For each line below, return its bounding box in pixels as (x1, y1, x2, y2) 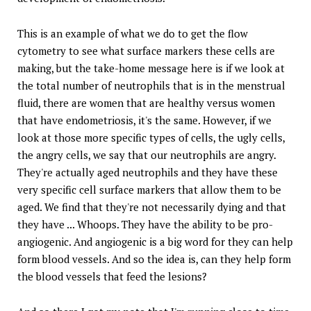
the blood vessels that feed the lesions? (17, 269, 207, 283)
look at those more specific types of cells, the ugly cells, (17, 130, 285, 144)
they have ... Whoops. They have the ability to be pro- (17, 217, 272, 231)
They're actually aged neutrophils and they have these (17, 165, 278, 179)
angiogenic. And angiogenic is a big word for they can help (17, 234, 293, 249)
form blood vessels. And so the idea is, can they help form (17, 251, 291, 266)
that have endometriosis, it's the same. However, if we (17, 112, 271, 127)
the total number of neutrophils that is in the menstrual (17, 78, 285, 92)
